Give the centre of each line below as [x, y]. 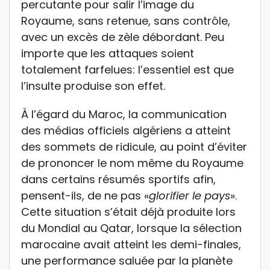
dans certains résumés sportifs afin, [118, 179]
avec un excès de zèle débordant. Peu [123, 37]
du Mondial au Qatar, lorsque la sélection [131, 228]
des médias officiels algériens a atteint [126, 130]
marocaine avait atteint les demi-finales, [131, 244]
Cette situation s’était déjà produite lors [128, 212]
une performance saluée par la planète [127, 260]
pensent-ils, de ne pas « [85, 195]
